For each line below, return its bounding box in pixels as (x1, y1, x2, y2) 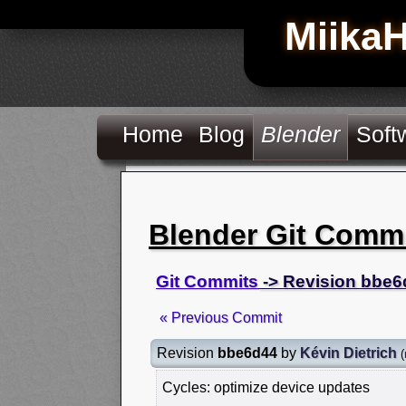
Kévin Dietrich (300, 344, 397, 361)
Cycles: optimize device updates (162, 379, 370, 395)
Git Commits (156, 271, 258, 291)
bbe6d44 (217, 344, 277, 361)
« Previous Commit (159, 309, 282, 325)
